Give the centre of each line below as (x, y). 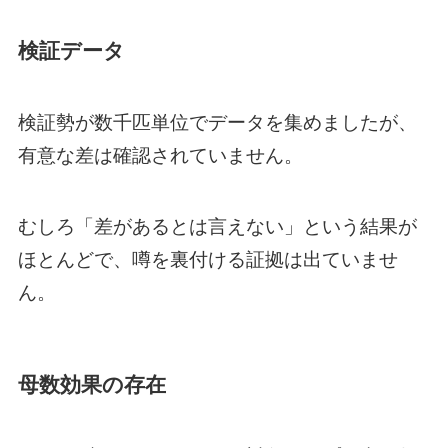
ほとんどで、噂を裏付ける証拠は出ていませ (207, 259)
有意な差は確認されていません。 (160, 156)
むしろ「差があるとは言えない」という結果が (217, 226)
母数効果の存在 (91, 384)
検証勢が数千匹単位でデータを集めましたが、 (217, 123)
